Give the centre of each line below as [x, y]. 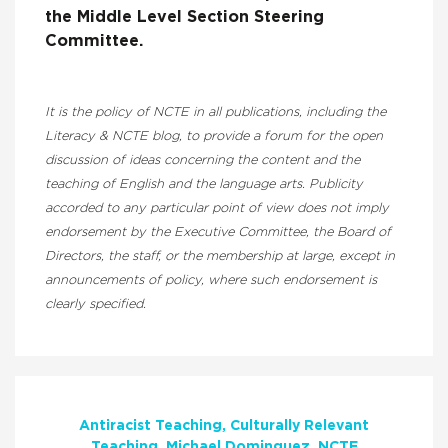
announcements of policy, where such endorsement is [211, 281]
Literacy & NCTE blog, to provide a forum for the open [214, 137]
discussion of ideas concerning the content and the [202, 161]
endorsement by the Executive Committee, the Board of [218, 233]
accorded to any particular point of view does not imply [217, 209]
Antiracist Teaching [150, 426]
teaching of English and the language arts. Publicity [204, 185]
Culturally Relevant [299, 426]
